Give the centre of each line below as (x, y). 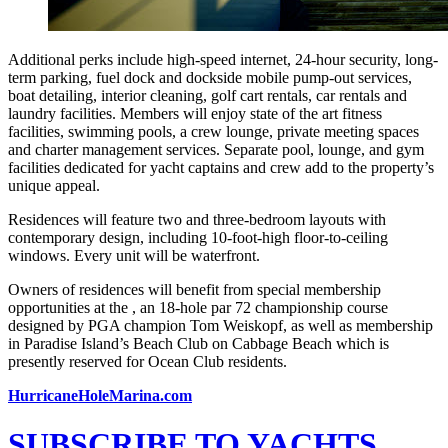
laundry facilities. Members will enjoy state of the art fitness (195, 113)
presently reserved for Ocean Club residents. (147, 361)
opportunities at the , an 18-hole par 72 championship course (198, 307)
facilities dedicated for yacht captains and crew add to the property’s (221, 167)
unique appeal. (54, 185)
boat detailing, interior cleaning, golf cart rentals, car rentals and (207, 95)
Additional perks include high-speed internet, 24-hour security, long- (223, 59)
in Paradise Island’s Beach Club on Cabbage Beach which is (198, 343)
